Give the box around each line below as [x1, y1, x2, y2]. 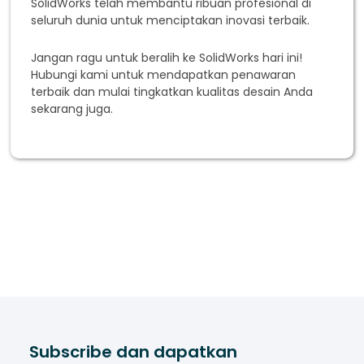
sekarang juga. [31, 101, 114, 118]
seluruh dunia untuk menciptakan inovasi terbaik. [31, 12, 310, 29]
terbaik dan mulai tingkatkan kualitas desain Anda [31, 84, 314, 101]
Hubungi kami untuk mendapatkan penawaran [31, 67, 297, 84]
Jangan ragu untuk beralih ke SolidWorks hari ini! [31, 50, 303, 67]
